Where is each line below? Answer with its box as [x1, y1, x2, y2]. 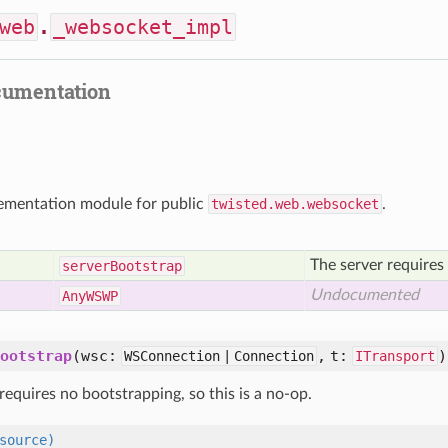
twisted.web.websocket [211, 196, 379, 212]
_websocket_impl [53, 15, 233, 39]
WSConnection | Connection [124, 348, 314, 364]
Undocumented [310, 287, 419, 303]
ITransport [355, 348, 435, 364]
